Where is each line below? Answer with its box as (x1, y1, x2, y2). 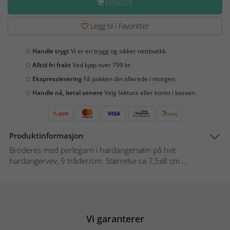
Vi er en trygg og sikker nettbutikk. (69, 47, 167, 56)
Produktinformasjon (9, 130, 84, 141)
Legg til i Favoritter (88, 21, 149, 31)
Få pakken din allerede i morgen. (82, 74, 177, 84)
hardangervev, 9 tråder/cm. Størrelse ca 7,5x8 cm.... (9, 156, 188, 166)
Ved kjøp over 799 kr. (71, 61, 132, 70)
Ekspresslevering (31, 74, 82, 84)
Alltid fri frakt (31, 61, 71, 70)
